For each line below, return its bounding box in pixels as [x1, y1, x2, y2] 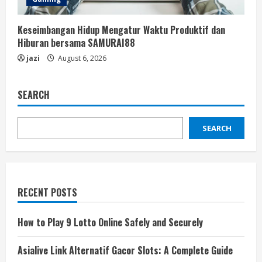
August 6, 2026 [56, 53, 106, 63]
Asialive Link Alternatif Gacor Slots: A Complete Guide [18, 243, 233, 257]
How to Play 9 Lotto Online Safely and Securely [18, 215, 203, 229]
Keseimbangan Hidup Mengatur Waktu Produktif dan [18, 23, 225, 37]
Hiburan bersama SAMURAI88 [18, 36, 135, 50]
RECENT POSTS [18, 185, 77, 199]
